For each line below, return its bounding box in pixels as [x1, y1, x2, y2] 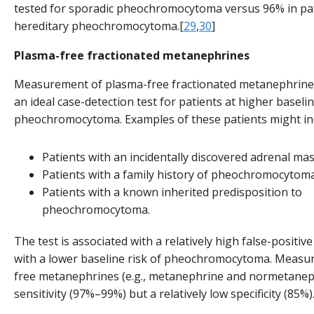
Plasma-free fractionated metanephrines [14, 47, 250, 63]
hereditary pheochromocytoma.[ [14, 18, 184, 34]
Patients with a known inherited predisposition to [42, 184, 302, 200]
